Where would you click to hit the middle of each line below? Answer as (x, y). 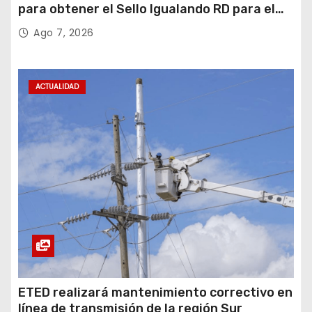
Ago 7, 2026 (64, 32)
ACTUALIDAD (57, 86)
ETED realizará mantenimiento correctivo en (155, 292)
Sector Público (63, 25)
